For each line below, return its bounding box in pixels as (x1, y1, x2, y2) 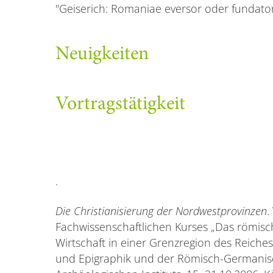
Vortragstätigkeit (55, 94, 185, 115)
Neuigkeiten (55, 44, 149, 65)
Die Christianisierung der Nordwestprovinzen (55, 203, 267, 218)
